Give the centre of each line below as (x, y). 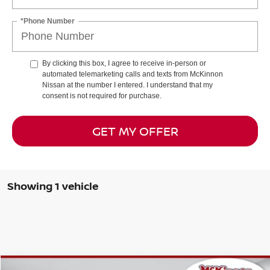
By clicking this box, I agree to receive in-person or (124, 64)
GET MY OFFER (135, 131)
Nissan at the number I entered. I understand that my (127, 85)
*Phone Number (48, 21)
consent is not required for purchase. (102, 96)
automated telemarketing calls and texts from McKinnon (133, 74)
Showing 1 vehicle (53, 186)
